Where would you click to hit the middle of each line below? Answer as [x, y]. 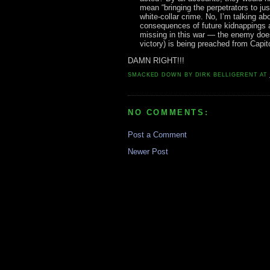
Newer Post [148, 151]
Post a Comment [157, 134]
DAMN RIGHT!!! [156, 60]
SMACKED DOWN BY [162, 75]
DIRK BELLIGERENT [227, 75]
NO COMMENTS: [168, 113]
